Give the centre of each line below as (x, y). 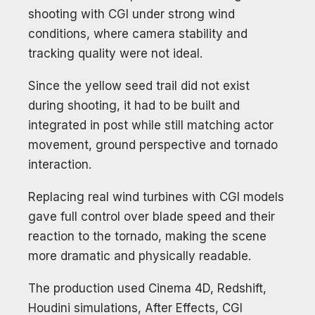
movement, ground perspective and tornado (153, 145)
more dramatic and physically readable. (140, 256)
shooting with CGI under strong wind (131, 14)
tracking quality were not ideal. (115, 53)
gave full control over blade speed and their (152, 217)
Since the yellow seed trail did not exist (139, 86)
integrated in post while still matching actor (151, 125)
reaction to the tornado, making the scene (147, 236)
